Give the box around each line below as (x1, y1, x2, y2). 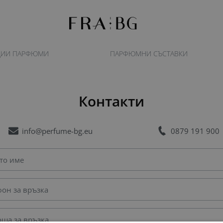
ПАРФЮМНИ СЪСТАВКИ (110, 49, 188, 58)
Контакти (79, 91, 144, 111)
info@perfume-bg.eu (22, 126, 93, 136)
